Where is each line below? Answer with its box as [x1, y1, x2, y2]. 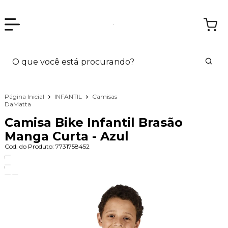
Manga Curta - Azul [4, 129, 129, 144]
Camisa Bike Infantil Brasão [4, 115, 183, 130]
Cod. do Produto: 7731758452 [4, 142, 90, 151]
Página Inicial [4, 92, 46, 100]
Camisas [92, 93, 117, 101]
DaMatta [4, 100, 31, 108]
